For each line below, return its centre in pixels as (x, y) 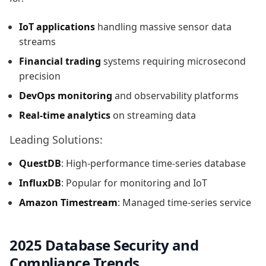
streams (37, 41)
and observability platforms (175, 95)
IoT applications (57, 26)
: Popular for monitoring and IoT (134, 183)
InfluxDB (40, 183)
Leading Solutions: (56, 139)
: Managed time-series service (184, 202)
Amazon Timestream (68, 202)
